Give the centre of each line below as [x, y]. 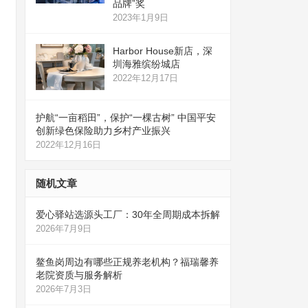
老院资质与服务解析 [79, 275]
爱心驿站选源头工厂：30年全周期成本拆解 [128, 214]
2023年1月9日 [141, 18]
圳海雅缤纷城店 [146, 64]
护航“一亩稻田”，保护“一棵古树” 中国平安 [126, 117]
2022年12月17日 [145, 78]
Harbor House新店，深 [163, 51]
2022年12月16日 [68, 144]
